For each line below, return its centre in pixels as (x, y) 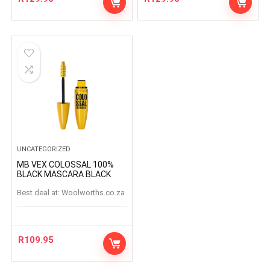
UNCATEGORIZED (44, 149)
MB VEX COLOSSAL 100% (24, 165)
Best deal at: (39, 193)
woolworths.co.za (97, 193)
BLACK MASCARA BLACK (64, 174)
